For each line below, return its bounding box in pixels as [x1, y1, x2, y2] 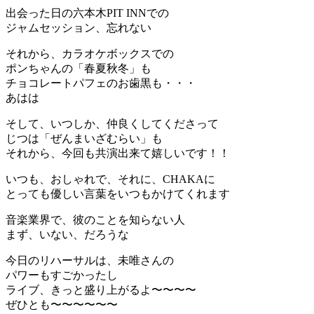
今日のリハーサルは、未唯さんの [6, 254, 174, 266]
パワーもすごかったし [6, 268, 118, 281]
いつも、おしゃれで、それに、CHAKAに [6, 172, 215, 185]
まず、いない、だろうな [6, 228, 129, 240]
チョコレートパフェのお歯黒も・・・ [6, 76, 196, 89]
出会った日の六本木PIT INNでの [6, 6, 169, 19]
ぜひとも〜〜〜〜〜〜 [6, 298, 118, 310]
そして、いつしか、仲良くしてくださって [6, 117, 219, 130]
